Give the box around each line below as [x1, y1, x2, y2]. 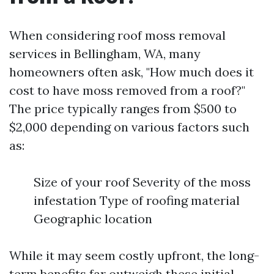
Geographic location [34, 211, 152, 226]
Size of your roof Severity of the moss [34, 174, 251, 190]
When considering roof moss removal [9, 28, 226, 43]
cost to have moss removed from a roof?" [9, 83, 245, 98]
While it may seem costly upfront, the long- [9, 248, 259, 263]
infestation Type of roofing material [34, 193, 240, 208]
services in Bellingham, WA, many [9, 46, 201, 61]
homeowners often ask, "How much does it [9, 64, 254, 80]
